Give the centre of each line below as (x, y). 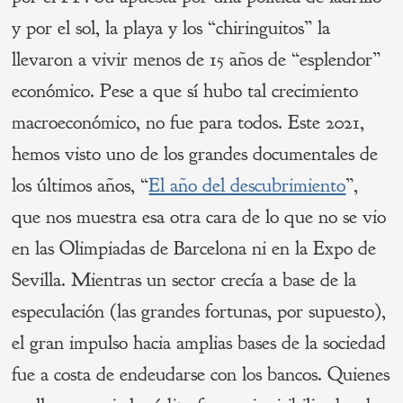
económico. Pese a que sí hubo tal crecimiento (185, 91)
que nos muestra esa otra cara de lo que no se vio (199, 217)
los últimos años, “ (81, 186)
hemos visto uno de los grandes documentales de (195, 154)
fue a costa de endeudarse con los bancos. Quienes (201, 375)
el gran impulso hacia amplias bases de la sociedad (199, 343)
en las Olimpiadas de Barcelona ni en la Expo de (194, 249)
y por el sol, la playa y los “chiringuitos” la (171, 28)
